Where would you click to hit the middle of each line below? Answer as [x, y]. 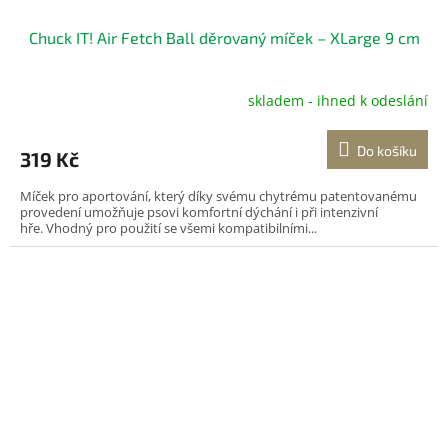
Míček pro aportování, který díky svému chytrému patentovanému [218, 195]
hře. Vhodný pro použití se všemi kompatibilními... [168, 227]
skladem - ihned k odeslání [338, 101]
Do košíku [387, 150]
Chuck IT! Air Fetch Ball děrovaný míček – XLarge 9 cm [224, 37]
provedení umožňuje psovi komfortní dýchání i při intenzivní [199, 211]
